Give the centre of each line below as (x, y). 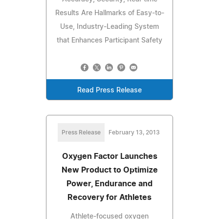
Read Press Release (109, 90)
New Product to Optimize (109, 170)
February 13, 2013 (134, 132)
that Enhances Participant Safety (109, 40)
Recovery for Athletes (109, 197)
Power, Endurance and (109, 184)
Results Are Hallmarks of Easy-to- (109, 13)
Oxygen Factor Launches (109, 156)
